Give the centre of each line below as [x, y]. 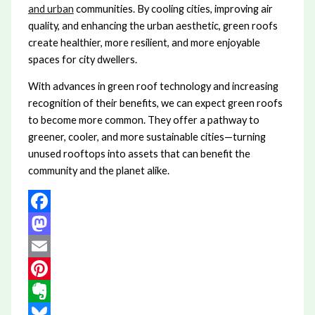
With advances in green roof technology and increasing [153, 86]
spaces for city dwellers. [82, 59]
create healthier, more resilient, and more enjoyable [144, 42]
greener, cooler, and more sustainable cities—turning [147, 137]
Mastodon [52, 245]
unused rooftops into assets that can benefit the [139, 154]
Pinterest [50, 290]
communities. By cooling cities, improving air [173, 8]
